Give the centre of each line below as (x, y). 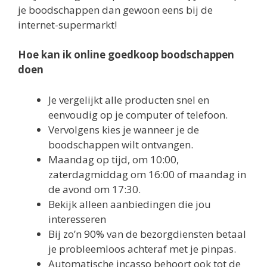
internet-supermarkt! (67, 24)
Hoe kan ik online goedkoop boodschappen (126, 55)
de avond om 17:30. (94, 189)
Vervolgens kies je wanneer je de (124, 129)
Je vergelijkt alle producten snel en (129, 100)
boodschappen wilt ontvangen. (121, 144)
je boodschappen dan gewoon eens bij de (115, 10)
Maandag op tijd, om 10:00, (114, 159)
